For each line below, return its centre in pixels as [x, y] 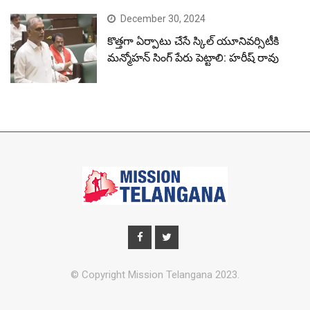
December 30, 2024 [163, 18]
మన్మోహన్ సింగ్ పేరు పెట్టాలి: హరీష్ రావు [193, 57]
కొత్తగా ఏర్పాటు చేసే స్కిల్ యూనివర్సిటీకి [193, 41]
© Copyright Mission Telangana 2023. [155, 275]
